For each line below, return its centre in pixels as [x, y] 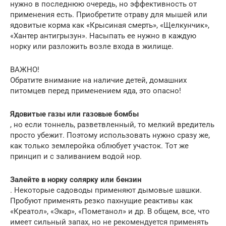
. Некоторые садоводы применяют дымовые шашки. [106, 190]
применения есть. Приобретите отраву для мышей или [109, 15]
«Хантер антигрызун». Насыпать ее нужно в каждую [103, 36]
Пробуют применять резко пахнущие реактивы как [101, 201]
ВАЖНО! [25, 70]
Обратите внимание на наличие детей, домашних [98, 80]
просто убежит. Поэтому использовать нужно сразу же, [110, 135]
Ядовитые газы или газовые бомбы [74, 114]
